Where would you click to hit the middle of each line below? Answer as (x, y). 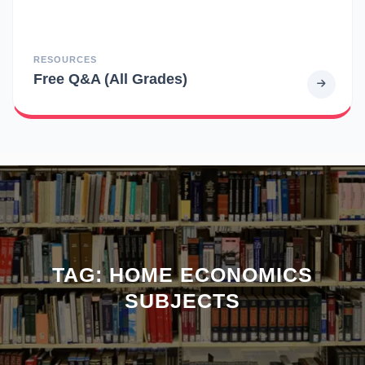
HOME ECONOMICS (211, 274)
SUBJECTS (182, 300)
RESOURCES (65, 59)
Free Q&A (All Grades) (110, 78)
